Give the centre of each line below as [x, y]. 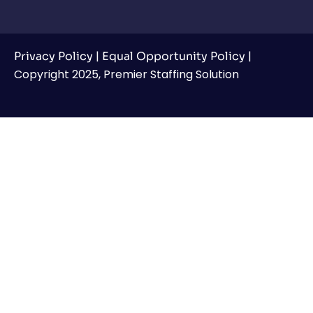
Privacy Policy [53, 56]
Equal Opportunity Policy [174, 56]
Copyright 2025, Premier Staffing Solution [126, 74]
